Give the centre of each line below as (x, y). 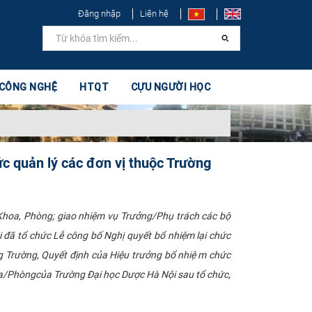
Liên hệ (154, 14)
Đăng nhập (99, 14)
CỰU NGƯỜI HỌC (171, 87)
